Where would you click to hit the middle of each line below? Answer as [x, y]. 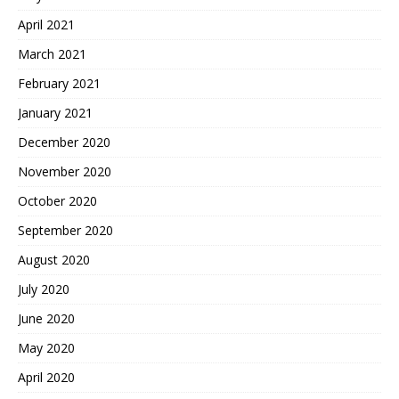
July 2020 [44, 289]
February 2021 [59, 83]
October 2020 [57, 201]
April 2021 [46, 24]
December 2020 [64, 142]
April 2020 [46, 377]
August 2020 [54, 260]
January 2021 [55, 113]
